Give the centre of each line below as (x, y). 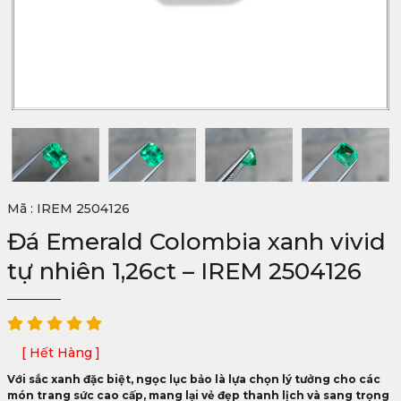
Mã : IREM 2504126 (68, 209)
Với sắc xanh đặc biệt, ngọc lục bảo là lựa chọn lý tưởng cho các (194, 379)
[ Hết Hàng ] (61, 353)
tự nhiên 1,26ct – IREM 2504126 (184, 271)
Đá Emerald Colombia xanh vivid (196, 242)
